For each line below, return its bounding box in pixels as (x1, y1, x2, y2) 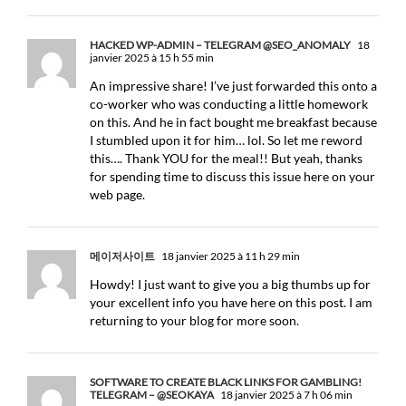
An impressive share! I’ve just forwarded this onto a (90, 78, 377, 93)
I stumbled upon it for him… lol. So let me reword (90, 132, 362, 148)
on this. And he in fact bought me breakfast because (90, 114, 377, 130)
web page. (90, 187, 145, 202)
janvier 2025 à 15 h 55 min (90, 51, 214, 64)
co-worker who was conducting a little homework (90, 96, 368, 111)
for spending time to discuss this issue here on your (90, 169, 375, 184)
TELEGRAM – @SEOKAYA (90, 388, 214, 401)
